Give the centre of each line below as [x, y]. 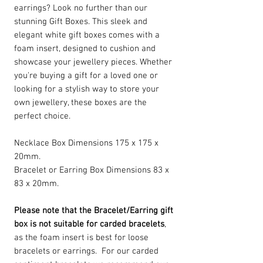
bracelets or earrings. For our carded [86, 252]
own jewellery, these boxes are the [80, 103]
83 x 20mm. [36, 184]
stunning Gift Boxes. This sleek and [81, 22]
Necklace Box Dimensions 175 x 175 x [86, 144]
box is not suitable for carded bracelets [89, 225]
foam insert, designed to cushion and [85, 49]
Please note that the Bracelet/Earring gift [94, 211]
